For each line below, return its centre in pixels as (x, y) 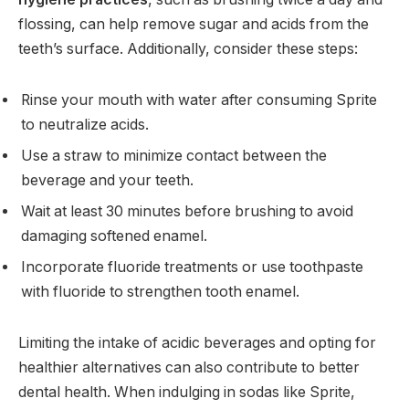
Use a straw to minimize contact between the (174, 155)
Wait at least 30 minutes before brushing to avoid (187, 211)
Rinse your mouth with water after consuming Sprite (199, 100)
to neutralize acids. (85, 124)
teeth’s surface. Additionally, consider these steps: (188, 49)
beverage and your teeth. (107, 180)
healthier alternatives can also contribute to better (189, 367)
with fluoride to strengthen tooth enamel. (160, 291)
